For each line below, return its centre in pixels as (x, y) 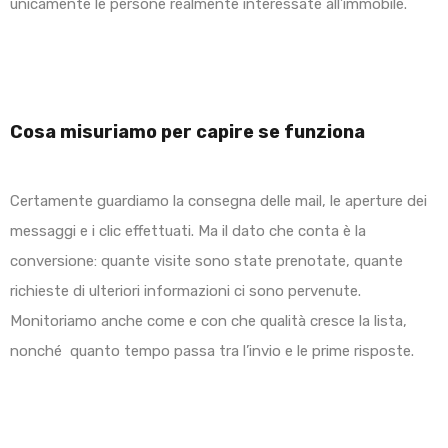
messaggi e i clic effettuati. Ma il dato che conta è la (188, 231)
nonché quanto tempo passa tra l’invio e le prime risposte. (212, 351)
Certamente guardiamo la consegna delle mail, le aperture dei (218, 201)
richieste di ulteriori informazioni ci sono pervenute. (185, 291)
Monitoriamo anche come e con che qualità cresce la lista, (208, 321)
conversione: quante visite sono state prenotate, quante (206, 261)
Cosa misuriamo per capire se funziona (187, 132)
